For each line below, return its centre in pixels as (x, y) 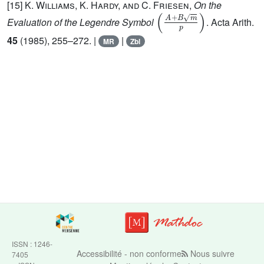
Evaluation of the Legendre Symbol (82, 22)
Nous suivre (211, 253)
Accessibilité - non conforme (129, 253)
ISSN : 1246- (32, 244)
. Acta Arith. (230, 22)
